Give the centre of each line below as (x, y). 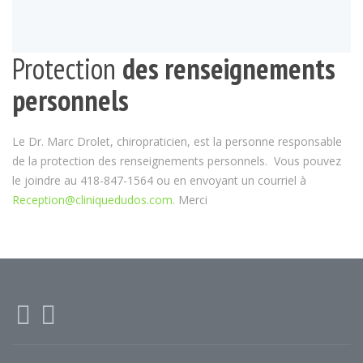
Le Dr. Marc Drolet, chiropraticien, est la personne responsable (177, 142)
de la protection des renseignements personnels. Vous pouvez (177, 161)
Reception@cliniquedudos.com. (94, 200)
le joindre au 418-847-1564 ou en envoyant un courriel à (159, 181)
